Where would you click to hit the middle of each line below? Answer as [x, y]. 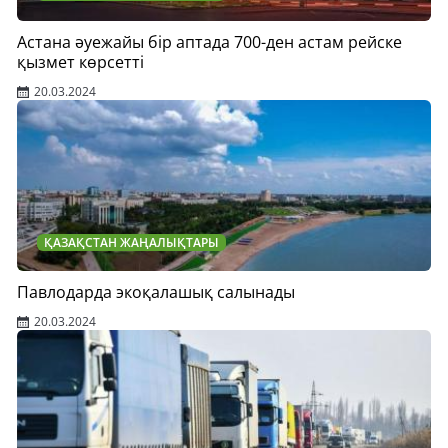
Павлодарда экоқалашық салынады [156, 292]
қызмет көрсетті [80, 62]
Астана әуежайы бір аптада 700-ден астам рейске [209, 42]
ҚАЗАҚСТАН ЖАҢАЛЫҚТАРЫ [131, 242]
